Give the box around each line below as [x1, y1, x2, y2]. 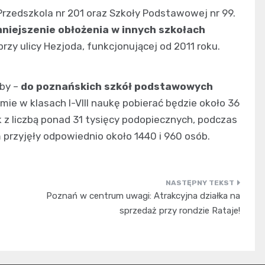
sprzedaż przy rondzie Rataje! [119, 205, 240, 216]
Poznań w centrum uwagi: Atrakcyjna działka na [46, 190, 240, 201]
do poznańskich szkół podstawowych [21, 80, 213, 92]
